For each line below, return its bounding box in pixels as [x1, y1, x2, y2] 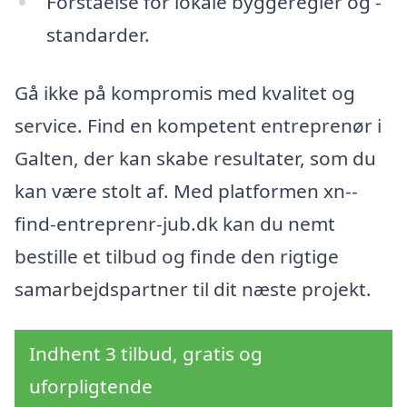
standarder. [45, 21, 150, 47]
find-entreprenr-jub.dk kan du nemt [15, 210, 335, 236]
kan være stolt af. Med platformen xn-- [15, 177, 358, 203]
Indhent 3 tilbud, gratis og [29, 341, 263, 367]
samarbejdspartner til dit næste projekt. [15, 275, 372, 302]
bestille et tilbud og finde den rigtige [15, 243, 339, 269]
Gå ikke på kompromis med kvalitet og [15, 79, 355, 105]
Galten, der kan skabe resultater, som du [15, 144, 376, 171]
